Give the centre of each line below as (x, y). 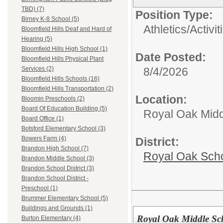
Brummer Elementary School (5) (65, 198)
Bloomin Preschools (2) (53, 99)
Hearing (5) (37, 39)
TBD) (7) (33, 9)
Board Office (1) (43, 119)
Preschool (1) (40, 188)
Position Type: (174, 15)
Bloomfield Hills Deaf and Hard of (66, 29)
